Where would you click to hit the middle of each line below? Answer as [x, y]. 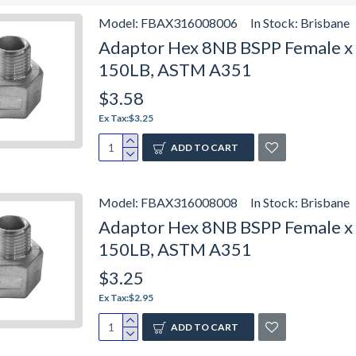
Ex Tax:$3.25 [126, 118]
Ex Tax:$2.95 [126, 298]
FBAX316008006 [189, 23]
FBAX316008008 [189, 202]
